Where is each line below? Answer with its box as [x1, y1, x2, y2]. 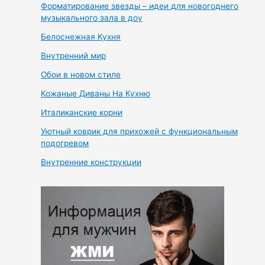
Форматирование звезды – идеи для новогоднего [41, 1, 239, 11]
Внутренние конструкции [41, 157, 142, 167]
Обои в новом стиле [41, 70, 121, 80]
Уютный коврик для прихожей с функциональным [41, 127, 238, 137]
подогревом [41, 138, 89, 148]
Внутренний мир [41, 51, 106, 61]
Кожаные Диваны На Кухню [41, 89, 151, 99]
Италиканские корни [41, 108, 123, 118]
